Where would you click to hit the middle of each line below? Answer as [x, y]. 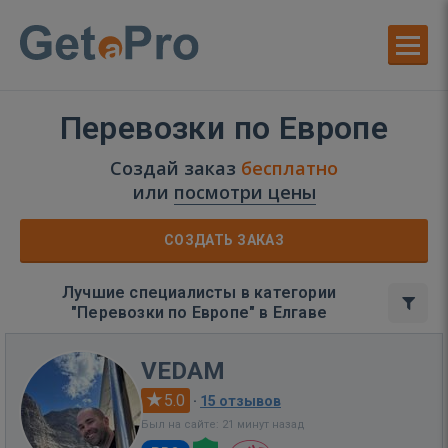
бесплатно [289, 168]
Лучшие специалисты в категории [199, 292]
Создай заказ [175, 168]
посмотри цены [244, 192]
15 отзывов [240, 401]
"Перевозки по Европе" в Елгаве [199, 312]
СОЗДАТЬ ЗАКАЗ [224, 240]
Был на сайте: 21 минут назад [223, 424]
